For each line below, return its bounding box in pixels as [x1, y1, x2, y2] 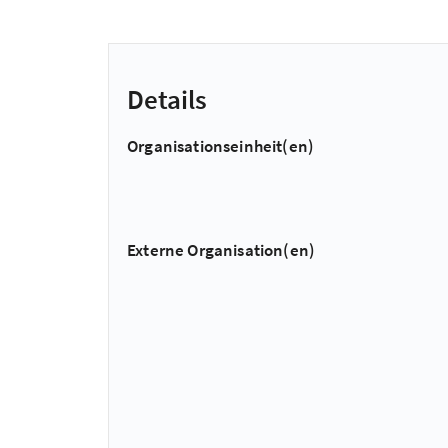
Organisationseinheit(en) [127, 135, 315, 157]
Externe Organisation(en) [127, 239, 316, 262]
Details [127, 81, 207, 116]
